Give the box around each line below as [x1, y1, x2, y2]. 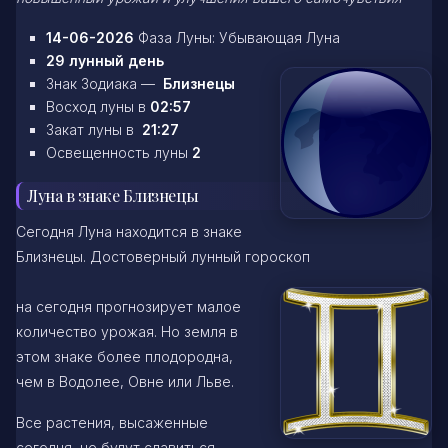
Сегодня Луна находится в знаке [16, 223, 242, 241]
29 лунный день [46, 51, 164, 69]
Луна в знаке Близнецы [27, 184, 199, 206]
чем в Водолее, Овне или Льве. [16, 373, 234, 391]
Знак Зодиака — [46, 74, 163, 92]
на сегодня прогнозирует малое [16, 298, 241, 316]
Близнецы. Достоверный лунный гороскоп [16, 248, 310, 266]
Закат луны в [46, 120, 138, 138]
